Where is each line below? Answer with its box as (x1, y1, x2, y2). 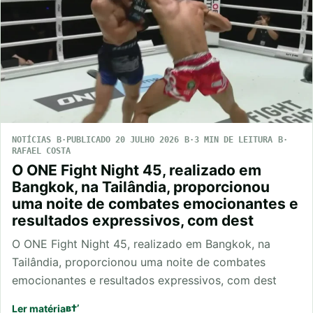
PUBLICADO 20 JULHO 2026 (66, 135, 179, 145)
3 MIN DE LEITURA (194, 135, 272, 145)
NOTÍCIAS (12, 135, 51, 145)
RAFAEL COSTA (12, 146, 71, 156)
